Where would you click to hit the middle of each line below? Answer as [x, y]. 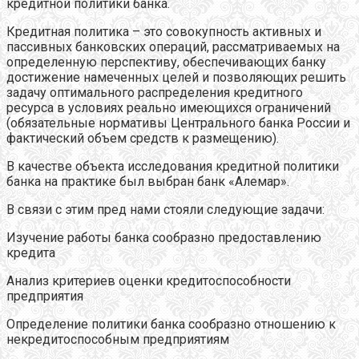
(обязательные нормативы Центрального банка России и [178, 123]
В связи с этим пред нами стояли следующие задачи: [165, 209]
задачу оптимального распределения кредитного [155, 92]
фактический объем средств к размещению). [143, 138]
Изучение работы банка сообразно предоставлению [164, 237]
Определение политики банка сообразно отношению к [171, 324]
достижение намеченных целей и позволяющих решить [176, 77]
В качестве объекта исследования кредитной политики [173, 166]
